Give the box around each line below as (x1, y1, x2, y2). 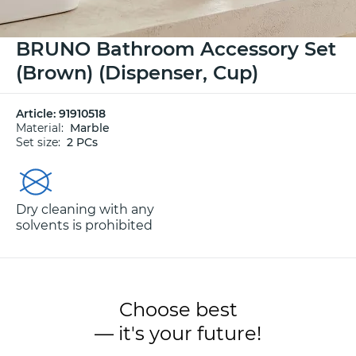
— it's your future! (95, 322, 261, 345)
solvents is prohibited (16, 218, 153, 233)
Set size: (16, 135, 67, 149)
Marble (70, 121, 110, 135)
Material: (16, 121, 70, 135)
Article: (16, 106, 59, 121)
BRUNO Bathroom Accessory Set (16, 37, 336, 60)
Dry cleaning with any (16, 202, 154, 217)
